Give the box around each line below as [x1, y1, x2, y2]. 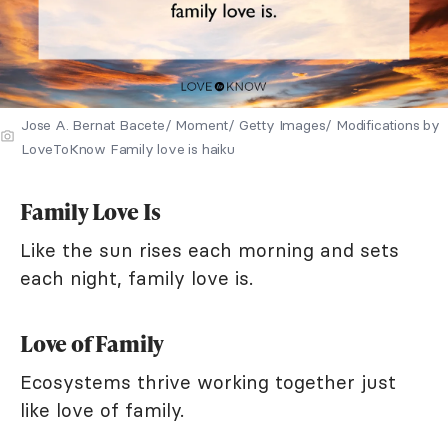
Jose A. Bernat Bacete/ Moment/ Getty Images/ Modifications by [21, 115, 440, 134]
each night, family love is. [20, 265, 253, 290]
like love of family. [20, 397, 184, 422]
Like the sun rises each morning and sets [20, 237, 399, 262]
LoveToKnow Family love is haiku [21, 139, 235, 158]
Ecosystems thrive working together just [20, 369, 396, 394]
